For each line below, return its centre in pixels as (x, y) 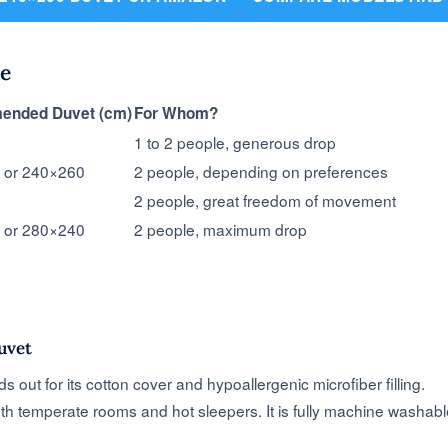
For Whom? (176, 113)
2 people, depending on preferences (261, 171)
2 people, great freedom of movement (265, 200)
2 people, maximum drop (220, 229)
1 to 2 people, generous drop (235, 142)
